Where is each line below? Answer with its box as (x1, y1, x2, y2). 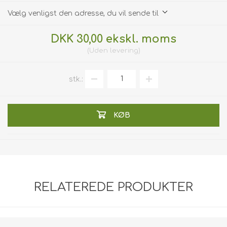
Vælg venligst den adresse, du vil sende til (8, 9, 159, 17)
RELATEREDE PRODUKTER (34, 180, 193, 195)
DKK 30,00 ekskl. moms (51, 32, 176, 45)
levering (109, 47, 138, 54)
